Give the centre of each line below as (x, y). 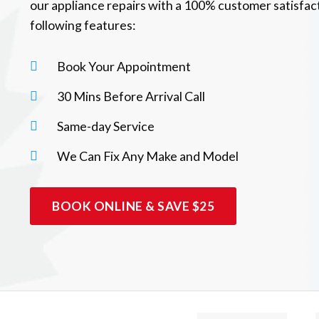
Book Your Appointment (124, 67)
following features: (83, 25)
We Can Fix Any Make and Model (148, 156)
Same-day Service (106, 126)
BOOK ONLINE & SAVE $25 (134, 206)
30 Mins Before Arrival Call (131, 96)
